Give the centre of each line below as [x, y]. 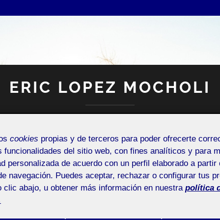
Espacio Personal [110, 121]
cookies [24, 138]
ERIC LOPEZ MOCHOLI [110, 87]
